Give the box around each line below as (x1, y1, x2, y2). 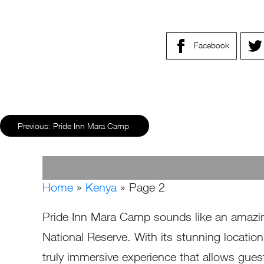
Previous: (18, 121, 51, 131)
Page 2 (129, 180, 165, 194)
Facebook (194, 39, 229, 50)
